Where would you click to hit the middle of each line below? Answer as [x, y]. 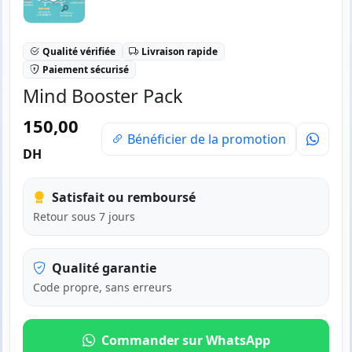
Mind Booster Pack [103, 95]
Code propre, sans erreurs [103, 287]
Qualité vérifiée [79, 51]
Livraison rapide [180, 51]
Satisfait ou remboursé [124, 197]
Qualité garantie [104, 268]
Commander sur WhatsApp [185, 340]
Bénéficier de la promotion [205, 139]
